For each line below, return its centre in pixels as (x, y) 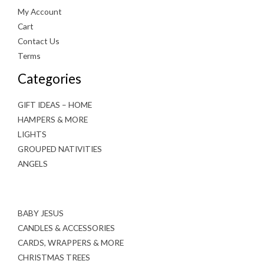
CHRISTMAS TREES (54, 257)
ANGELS (33, 164)
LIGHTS (32, 134)
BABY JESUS (41, 213)
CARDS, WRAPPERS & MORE (71, 242)
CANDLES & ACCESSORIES (66, 228)
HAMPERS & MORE (53, 120)
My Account (40, 11)
